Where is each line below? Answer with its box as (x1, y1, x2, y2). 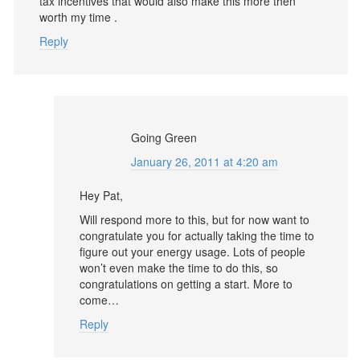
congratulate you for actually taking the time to (80, 227, 314, 243)
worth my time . (39, 9, 117, 25)
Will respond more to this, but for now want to (80, 211, 309, 227)
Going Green (131, 129, 197, 145)
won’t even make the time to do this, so (80, 260, 278, 276)
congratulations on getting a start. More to (80, 276, 292, 292)
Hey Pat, (80, 187, 123, 203)
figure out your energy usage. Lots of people (80, 243, 305, 260)
